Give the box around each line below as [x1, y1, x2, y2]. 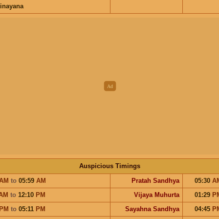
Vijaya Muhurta [133, 191, 179, 198]
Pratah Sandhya [131, 176, 179, 184]
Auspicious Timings [79, 162, 140, 170]
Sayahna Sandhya [125, 205, 179, 213]
